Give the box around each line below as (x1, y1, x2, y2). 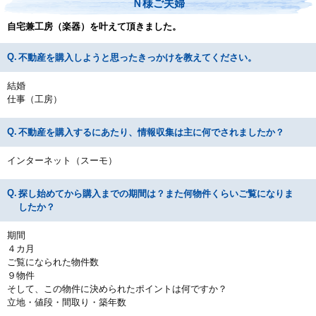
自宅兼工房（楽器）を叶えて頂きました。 (7, 21, 181, 32)
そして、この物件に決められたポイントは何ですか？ (7, 284, 227, 294)
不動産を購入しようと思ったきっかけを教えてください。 (18, 52, 257, 63)
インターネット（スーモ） (7, 155, 117, 166)
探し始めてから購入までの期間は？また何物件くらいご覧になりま (18, 188, 293, 199)
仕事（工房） (7, 94, 62, 104)
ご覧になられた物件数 (7, 257, 99, 267)
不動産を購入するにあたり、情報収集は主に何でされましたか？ (18, 127, 284, 138)
